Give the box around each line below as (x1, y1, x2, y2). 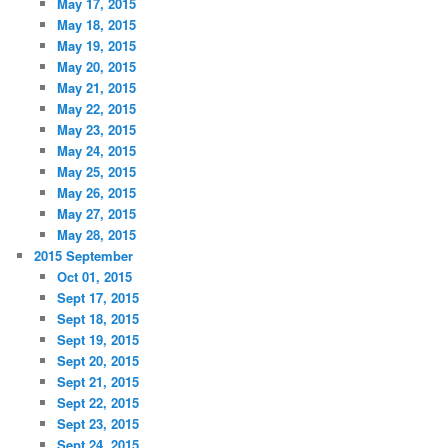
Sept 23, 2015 (56, 413, 139, 433)
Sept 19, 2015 (56, 329, 139, 349)
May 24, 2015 (56, 140, 136, 160)
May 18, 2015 (56, 14, 136, 34)
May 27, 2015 (56, 203, 136, 223)
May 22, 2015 (56, 98, 136, 118)
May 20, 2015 (56, 56, 136, 76)
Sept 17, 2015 (56, 287, 139, 307)
